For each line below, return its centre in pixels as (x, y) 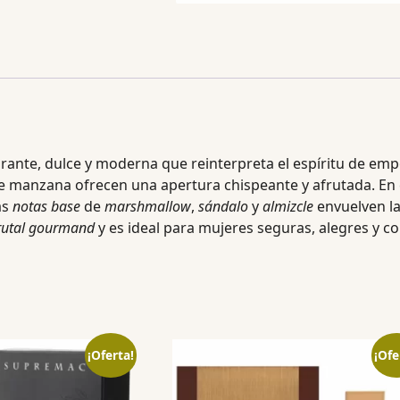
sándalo (223, 207)
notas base (46, 207)
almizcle (288, 207)
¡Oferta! (111, 354)
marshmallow (148, 207)
